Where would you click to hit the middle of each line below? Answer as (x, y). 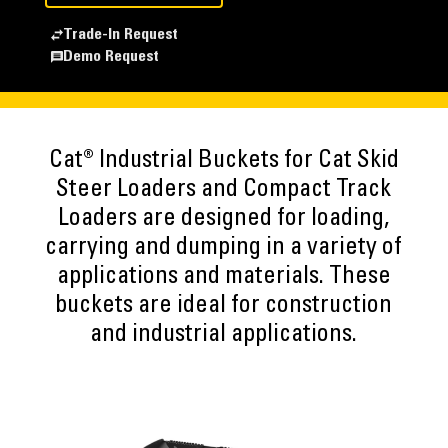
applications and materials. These (223, 278)
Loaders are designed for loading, (224, 220)
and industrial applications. (224, 336)
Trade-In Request (120, 35)
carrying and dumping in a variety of (224, 249)
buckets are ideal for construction (224, 307)
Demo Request (110, 57)
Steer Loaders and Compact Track (224, 191)
